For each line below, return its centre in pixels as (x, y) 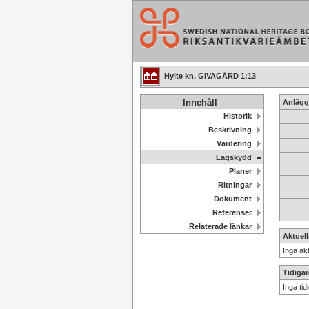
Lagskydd (234, 157)
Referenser (232, 212)
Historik (238, 116)
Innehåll (200, 102)
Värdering (234, 143)
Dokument (233, 199)
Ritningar (235, 185)
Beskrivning (230, 130)
